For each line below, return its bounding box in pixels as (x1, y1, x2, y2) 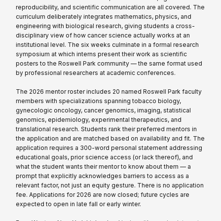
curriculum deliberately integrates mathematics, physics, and (16, 12, 191, 20)
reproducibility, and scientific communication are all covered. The (16, 3, 205, 11)
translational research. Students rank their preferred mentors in (16, 125, 197, 133)
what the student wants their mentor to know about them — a (16, 162, 191, 170)
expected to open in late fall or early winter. (16, 200, 141, 208)
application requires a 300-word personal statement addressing (16, 144, 202, 151)
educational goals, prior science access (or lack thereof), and (16, 153, 193, 161)
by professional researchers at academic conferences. (16, 69, 176, 76)
